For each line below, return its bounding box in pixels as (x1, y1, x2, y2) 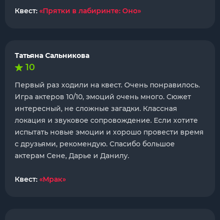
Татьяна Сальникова (15, 51, 89, 60)
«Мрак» (39, 175, 66, 184)
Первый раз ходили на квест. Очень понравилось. (15, 81, 200, 89)
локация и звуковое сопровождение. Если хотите (15, 116, 198, 125)
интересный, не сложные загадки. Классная (15, 104, 177, 113)
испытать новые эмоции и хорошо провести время (15, 128, 204, 137)
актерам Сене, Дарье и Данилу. (15, 151, 129, 160)
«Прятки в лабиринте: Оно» (39, 6, 141, 15)
